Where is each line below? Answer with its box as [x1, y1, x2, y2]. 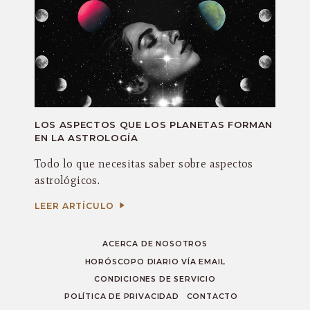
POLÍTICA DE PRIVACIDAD [64, 292, 179, 302]
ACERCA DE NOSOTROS [102, 239, 208, 249]
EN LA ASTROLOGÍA [35, 132, 138, 144]
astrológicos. [35, 174, 100, 188]
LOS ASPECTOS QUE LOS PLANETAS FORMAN [35, 119, 273, 131]
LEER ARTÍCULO [35, 201, 117, 212]
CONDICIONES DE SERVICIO [94, 274, 216, 284]
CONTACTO [186, 292, 239, 302]
